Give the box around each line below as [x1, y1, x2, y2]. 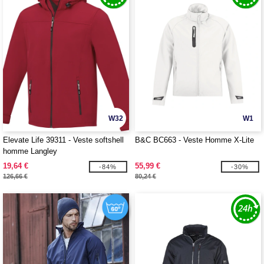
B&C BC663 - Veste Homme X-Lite [135, 136, 254, 144]
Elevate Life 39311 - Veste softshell [3, 136, 124, 144]
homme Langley [3, 147, 57, 156]
